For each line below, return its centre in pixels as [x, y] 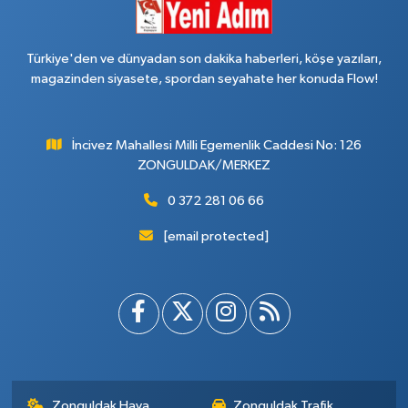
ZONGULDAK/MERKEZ [204, 166]
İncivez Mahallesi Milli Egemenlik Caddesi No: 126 [217, 146]
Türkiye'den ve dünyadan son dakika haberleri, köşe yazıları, [204, 59]
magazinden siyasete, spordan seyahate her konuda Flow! [204, 79]
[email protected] [216, 237]
